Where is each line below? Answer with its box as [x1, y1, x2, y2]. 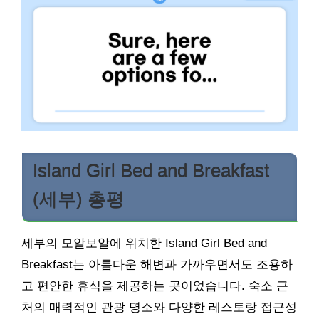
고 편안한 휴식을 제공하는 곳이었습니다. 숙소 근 [21, 279, 288, 293]
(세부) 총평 [33, 189, 125, 210]
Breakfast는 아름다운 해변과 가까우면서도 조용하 [21, 258, 293, 272]
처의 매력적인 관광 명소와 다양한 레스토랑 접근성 [21, 300, 297, 315]
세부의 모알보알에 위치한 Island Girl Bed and [21, 236, 267, 251]
